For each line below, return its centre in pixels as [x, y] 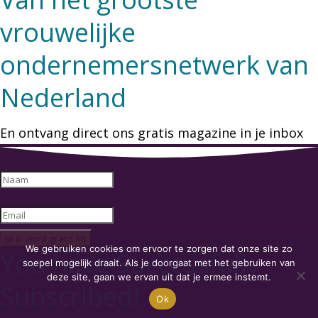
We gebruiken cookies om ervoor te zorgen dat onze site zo [159, 248]
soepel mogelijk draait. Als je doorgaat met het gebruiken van [159, 263]
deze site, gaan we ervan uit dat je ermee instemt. [159, 277]
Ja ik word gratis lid [46, 239]
